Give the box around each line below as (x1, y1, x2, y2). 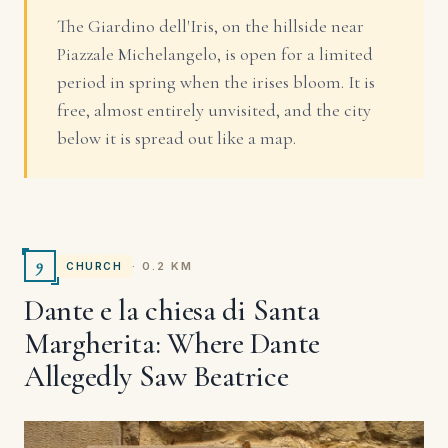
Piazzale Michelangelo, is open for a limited (57, 43, 373, 66)
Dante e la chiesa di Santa (24, 292, 320, 330)
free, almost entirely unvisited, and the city (57, 99, 371, 122)
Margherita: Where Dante (24, 325, 320, 363)
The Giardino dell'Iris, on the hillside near (57, 15, 364, 38)
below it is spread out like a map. (57, 127, 296, 150)
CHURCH (66, 259, 122, 272)
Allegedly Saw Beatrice (24, 358, 289, 396)
